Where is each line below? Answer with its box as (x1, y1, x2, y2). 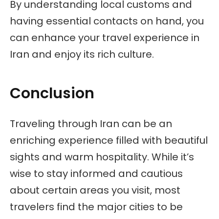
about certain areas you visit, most (10, 183, 180, 197)
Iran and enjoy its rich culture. (10, 47, 154, 62)
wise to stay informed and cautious (10, 167, 183, 181)
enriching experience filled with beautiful (10, 133, 208, 148)
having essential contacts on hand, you (10, 14, 204, 28)
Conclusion (10, 83, 94, 104)
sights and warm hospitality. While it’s (10, 150, 194, 164)
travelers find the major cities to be (10, 200, 183, 214)
